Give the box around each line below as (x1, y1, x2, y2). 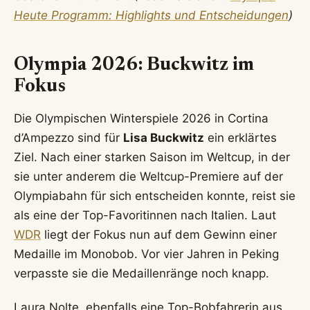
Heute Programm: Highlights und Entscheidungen (14, 8, 289, 22)
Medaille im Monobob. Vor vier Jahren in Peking (14, 247, 279, 262)
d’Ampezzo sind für (14, 131, 123, 145)
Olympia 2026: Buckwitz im (14, 56, 255, 75)
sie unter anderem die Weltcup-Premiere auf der (14, 170, 283, 184)
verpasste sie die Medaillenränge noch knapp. (14, 266, 269, 281)
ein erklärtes (204, 131, 277, 145)
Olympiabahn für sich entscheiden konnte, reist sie (14, 189, 295, 203)
